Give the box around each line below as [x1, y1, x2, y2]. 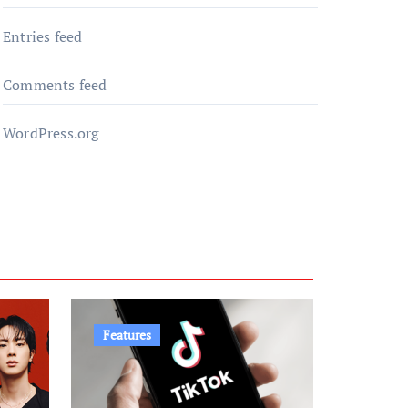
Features [103, 326, 151, 343]
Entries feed [3, 26, 83, 46]
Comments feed [3, 75, 107, 95]
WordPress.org [3, 123, 99, 143]
